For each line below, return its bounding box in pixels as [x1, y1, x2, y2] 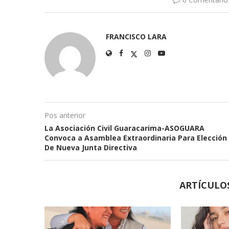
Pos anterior [44, 110, 85, 120]
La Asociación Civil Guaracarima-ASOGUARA [44, 123, 204, 133]
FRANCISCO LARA [106, 31, 167, 41]
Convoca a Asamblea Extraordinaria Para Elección [44, 132, 227, 143]
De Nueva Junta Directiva [44, 142, 137, 152]
